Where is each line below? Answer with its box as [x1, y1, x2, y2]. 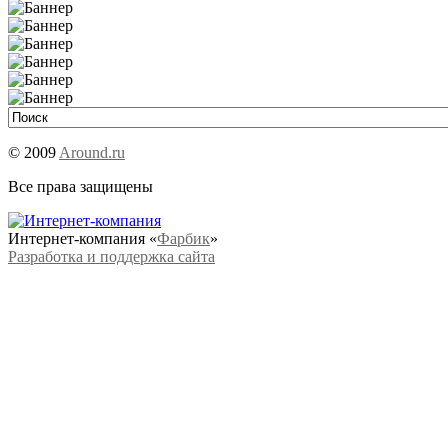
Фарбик [157, 230, 210, 247]
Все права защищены [8, 178, 153, 195]
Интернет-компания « [8, 230, 157, 247]
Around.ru [59, 144, 125, 161]
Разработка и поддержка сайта [8, 248, 215, 265]
